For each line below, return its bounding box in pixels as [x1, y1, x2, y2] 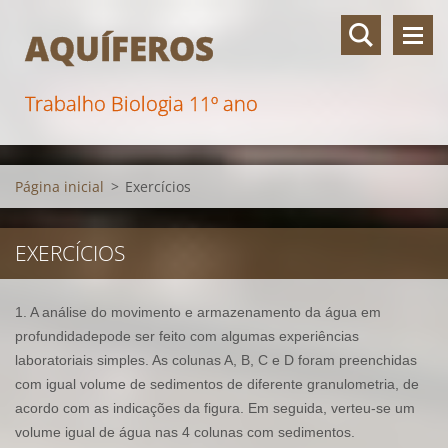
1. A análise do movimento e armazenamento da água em [15, 304, 381, 320]
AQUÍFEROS [25, 26, 214, 71]
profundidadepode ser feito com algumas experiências [15, 328, 359, 344]
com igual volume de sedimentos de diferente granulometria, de [15, 376, 419, 392]
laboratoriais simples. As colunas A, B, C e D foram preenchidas [15, 352, 417, 368]
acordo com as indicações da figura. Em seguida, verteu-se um [15, 400, 415, 416]
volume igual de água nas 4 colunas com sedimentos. [15, 424, 355, 440]
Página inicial [15, 177, 104, 196]
